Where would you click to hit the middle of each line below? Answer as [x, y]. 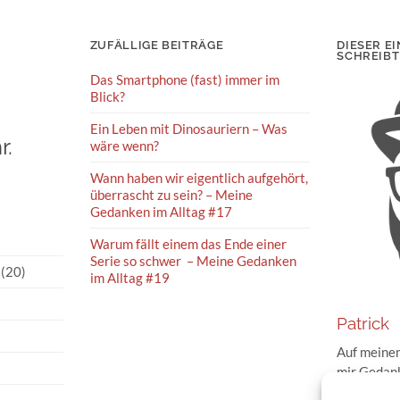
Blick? [107, 97]
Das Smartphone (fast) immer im [184, 80]
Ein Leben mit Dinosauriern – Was [188, 129]
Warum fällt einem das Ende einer [188, 244]
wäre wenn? [124, 146]
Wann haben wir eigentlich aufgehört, [199, 178]
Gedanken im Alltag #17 [161, 212]
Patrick [363, 324]
